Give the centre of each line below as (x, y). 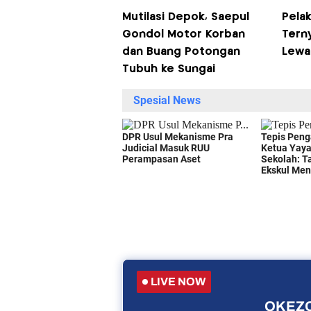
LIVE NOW (178, 282)
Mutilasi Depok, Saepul (185, 17)
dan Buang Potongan (181, 52)
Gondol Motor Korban (183, 35)
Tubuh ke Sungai (168, 69)
